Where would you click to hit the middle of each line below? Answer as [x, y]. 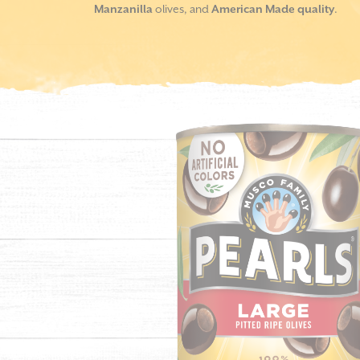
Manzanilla [123, 10]
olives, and [181, 10]
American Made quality [272, 10]
